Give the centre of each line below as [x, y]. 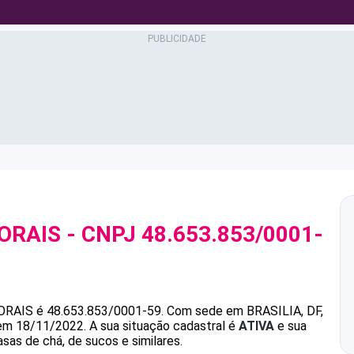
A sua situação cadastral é [162, 326]
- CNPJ [101, 234]
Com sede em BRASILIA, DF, [245, 311]
